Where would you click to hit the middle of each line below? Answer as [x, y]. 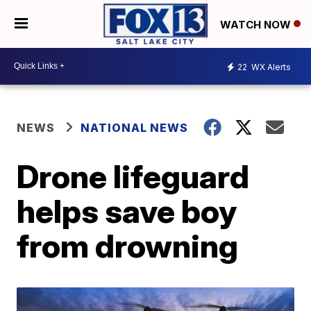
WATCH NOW [257, 24]
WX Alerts [270, 67]
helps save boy [127, 211]
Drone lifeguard [133, 176]
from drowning [128, 245]
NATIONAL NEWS [135, 127]
